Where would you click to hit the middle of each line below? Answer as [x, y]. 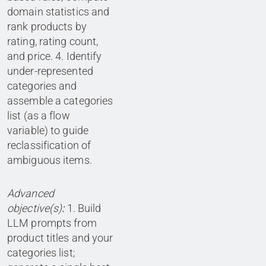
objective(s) [35, 208]
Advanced [31, 194]
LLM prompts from [52, 223]
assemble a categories [60, 101]
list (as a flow [39, 116]
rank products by [47, 27]
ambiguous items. [50, 160]
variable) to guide [48, 131]
